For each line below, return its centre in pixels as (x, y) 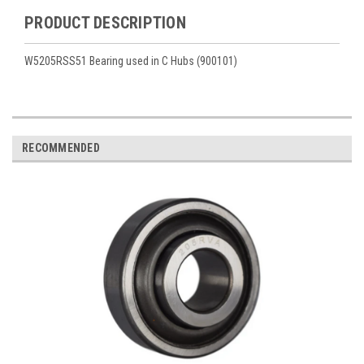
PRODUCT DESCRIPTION (105, 22)
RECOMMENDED (61, 147)
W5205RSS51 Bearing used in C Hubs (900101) (131, 61)
